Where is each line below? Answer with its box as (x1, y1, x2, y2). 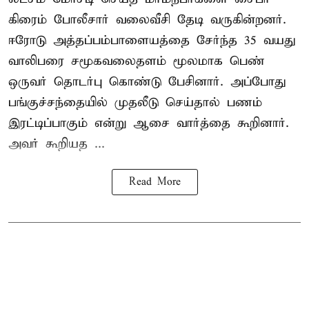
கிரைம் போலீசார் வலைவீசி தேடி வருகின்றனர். (8, 11, 286, 28)
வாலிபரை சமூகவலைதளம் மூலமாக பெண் (8, 52, 265, 69)
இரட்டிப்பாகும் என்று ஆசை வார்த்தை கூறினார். (8, 114, 289, 131)
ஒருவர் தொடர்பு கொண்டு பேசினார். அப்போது (8, 73, 286, 90)
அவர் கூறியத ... (8, 135, 105, 152)
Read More (128, 175, 181, 188)
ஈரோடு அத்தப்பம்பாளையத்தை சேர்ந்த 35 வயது (8, 32, 295, 48)
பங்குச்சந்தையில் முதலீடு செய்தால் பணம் (8, 94, 262, 110)
